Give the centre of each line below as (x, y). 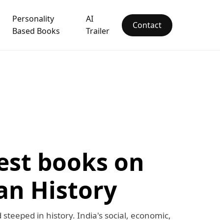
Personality (33, 19)
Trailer (98, 31)
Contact (147, 25)
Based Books (36, 31)
